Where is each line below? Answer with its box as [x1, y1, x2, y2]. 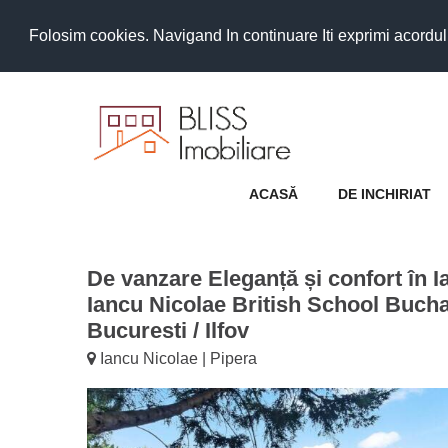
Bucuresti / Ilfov [87, 317, 249, 343]
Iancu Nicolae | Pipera [96, 349, 257, 367]
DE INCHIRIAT [338, 185, 431, 202]
